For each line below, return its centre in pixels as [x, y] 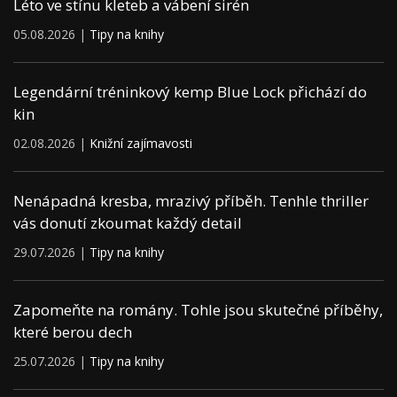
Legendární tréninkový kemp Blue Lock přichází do [190, 92]
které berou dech [73, 332]
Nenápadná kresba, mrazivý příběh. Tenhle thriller [191, 201]
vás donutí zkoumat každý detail [128, 223]
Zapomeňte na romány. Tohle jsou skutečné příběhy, [198, 310]
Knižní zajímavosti [141, 144]
